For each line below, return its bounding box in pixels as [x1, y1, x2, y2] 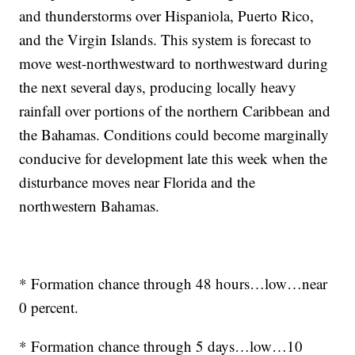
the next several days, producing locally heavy [19, 77, 297, 97]
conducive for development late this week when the [19, 148, 328, 169]
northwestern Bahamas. [19, 196, 160, 216]
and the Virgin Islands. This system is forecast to [19, 29, 312, 50]
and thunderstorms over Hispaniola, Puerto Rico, [19, 6, 315, 26]
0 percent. [19, 297, 79, 318]
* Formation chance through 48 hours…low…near [19, 273, 328, 294]
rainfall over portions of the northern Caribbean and [19, 101, 331, 121]
